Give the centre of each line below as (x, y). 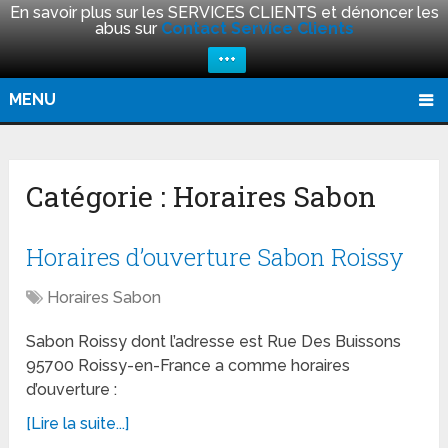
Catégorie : (100, 197)
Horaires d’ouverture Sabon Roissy (215, 257)
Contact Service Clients (257, 28)
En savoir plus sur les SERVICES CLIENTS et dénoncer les (224, 12)
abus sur (127, 28)
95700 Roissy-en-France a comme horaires (188, 366)
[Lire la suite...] (78, 424)
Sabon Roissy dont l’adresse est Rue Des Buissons (214, 342)
